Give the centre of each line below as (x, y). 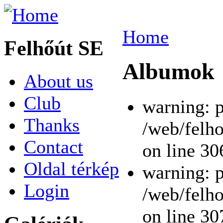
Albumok (168, 72)
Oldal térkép (71, 168)
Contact (54, 147)
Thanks (52, 125)
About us (58, 81)
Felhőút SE (54, 48)
